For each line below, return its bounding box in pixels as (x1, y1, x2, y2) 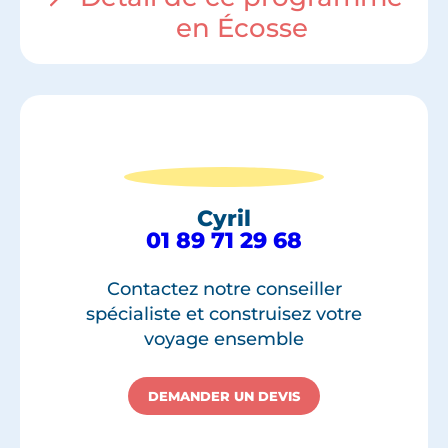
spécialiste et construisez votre (86, 302, 362, 325)
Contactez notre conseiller (106, 277, 342, 300)
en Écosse (175, 12, 308, 45)
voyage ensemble (144, 327, 304, 350)
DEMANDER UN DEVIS (148, 387, 300, 404)
